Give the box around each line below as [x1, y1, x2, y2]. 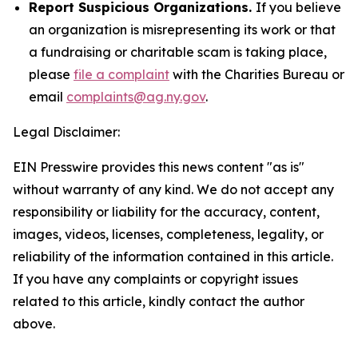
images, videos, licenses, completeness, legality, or [13, 226, 324, 242]
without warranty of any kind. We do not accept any [13, 181, 334, 197]
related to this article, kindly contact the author [13, 293, 304, 309]
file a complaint [74, 66, 169, 82]
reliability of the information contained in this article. [13, 249, 333, 265]
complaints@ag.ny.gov [66, 89, 205, 105]
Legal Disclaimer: [13, 124, 120, 140]
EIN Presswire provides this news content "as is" [13, 159, 304, 175]
